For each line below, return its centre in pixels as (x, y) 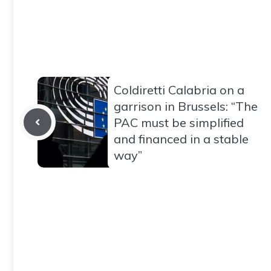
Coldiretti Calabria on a (179, 90)
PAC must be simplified (179, 122)
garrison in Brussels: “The (186, 106)
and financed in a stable (181, 139)
